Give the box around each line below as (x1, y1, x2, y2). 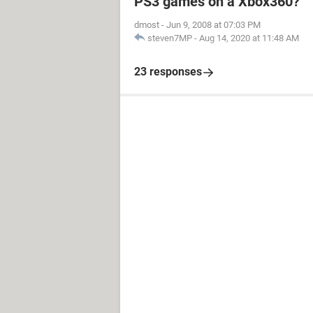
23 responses (134, 65, 202, 78)
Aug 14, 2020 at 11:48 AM (199, 33, 299, 43)
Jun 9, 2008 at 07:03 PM (166, 20, 261, 30)
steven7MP (147, 33, 192, 43)
